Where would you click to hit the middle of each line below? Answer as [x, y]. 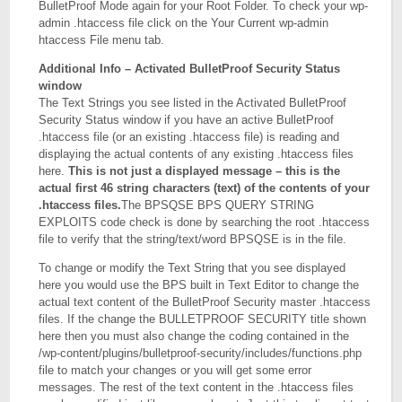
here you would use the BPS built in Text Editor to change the [199, 285]
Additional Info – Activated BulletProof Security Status [190, 69]
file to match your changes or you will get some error [175, 370]
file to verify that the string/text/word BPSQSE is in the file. [193, 239]
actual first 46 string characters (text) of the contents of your [205, 188]
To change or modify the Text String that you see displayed [192, 268]
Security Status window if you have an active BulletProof [187, 120]
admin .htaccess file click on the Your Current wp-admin [184, 23]
